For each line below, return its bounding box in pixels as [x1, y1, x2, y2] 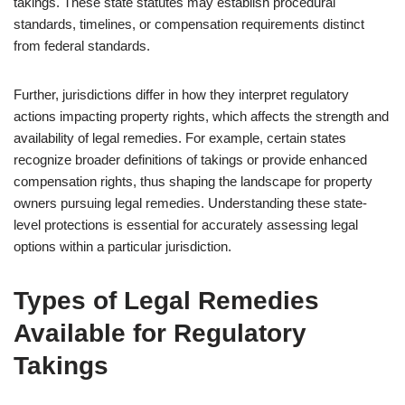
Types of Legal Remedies [14, 287, 319, 315]
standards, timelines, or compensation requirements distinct [14, 16, 364, 32]
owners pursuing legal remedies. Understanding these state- [14, 195, 367, 211]
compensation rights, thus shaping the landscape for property [14, 174, 372, 189]
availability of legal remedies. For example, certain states [14, 130, 346, 146]
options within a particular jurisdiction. [14, 239, 231, 254]
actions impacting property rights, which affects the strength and [14, 108, 389, 124]
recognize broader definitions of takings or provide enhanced [14, 152, 367, 167]
